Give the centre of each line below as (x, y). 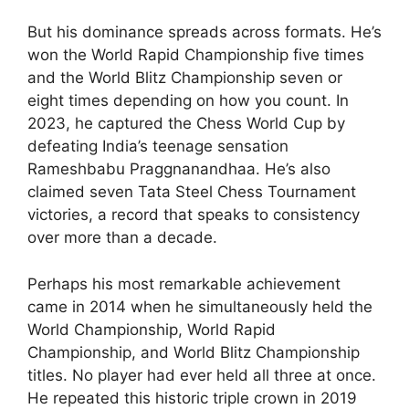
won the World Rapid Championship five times (196, 55)
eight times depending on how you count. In (188, 100)
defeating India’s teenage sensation (158, 146)
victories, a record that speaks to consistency (194, 215)
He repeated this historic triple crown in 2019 (192, 398)
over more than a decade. (122, 237)
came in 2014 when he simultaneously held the (200, 306)
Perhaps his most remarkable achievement (184, 283)
